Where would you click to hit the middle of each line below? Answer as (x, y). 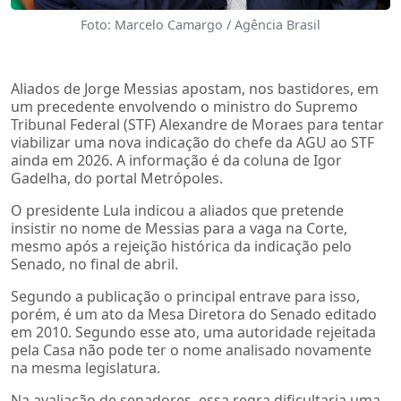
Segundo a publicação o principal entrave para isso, (185, 296)
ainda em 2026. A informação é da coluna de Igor (176, 160)
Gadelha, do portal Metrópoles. (117, 178)
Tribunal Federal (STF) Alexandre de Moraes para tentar (197, 124)
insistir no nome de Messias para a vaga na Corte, (179, 228)
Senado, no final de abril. (94, 264)
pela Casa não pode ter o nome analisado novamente (191, 350)
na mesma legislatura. (85, 367)
